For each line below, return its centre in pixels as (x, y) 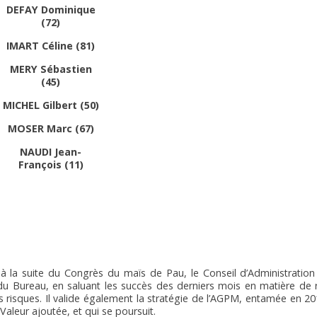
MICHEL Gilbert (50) (51, 105)
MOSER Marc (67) (51, 128)
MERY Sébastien (51, 69)
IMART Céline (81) (51, 45)
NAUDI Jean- (51, 151)
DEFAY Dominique (51, 9)
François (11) (51, 164)
